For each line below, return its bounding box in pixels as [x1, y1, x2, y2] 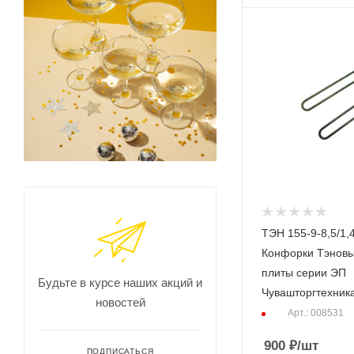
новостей [95, 295, 145, 309]
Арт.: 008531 [288, 307, 344, 319]
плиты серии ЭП [262, 266, 346, 280]
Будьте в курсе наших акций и [38, 275, 202, 289]
